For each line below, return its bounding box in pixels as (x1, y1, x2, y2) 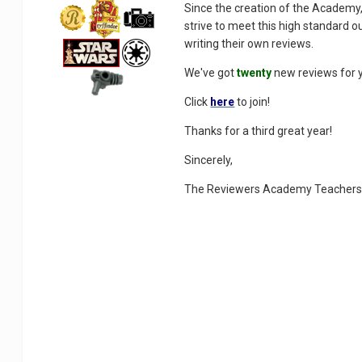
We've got (184, 65, 238, 79)
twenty (237, 65, 272, 79)
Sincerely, (184, 153, 234, 166)
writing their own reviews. (184, 36, 314, 50)
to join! (234, 95, 271, 108)
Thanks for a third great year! (184, 124, 333, 137)
